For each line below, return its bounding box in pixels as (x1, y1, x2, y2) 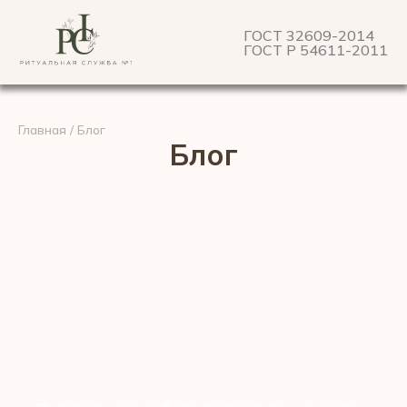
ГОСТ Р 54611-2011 (243, 40, 388, 59)
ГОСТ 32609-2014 (243, 25, 374, 45)
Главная (18, 122, 66, 138)
